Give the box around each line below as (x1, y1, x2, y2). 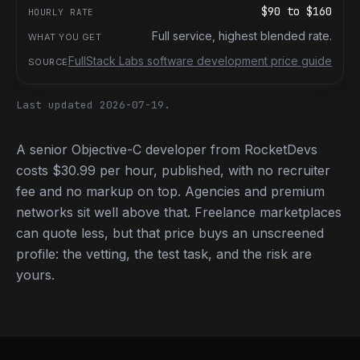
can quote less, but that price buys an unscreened (16, 225, 324, 241)
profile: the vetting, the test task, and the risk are (16, 246, 312, 262)
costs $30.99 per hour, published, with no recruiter (16, 162, 330, 178)
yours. (16, 267, 55, 283)
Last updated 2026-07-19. (16, 98, 170, 112)
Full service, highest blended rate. (152, 29, 332, 43)
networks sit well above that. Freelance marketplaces (16, 204, 342, 220)
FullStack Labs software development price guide (68, 54, 332, 67)
